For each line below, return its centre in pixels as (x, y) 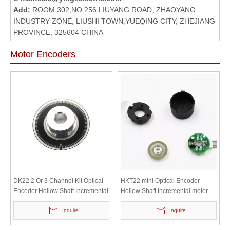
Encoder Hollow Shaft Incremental (61, 191)
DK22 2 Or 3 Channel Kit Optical (58, 180)
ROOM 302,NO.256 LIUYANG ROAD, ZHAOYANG (114, 9)
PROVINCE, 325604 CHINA (58, 32)
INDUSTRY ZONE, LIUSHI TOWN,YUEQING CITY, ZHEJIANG (114, 21)
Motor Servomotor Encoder (51, 201)
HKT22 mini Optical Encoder (160, 180)
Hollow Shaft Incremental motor (164, 191)
